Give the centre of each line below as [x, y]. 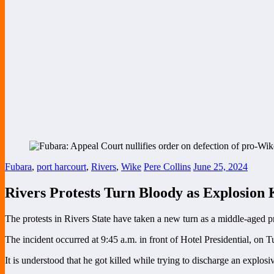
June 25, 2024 [220, 166]
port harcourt [61, 166]
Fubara [18, 166]
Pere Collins [167, 166]
